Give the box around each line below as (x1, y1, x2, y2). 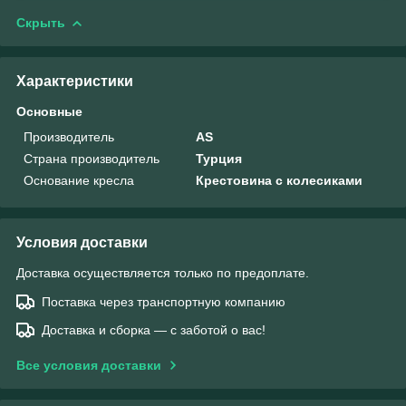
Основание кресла (24, 172, 134, 188)
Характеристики (16, 72, 133, 89)
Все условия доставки (16, 357, 161, 372)
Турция (196, 150, 243, 166)
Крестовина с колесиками (196, 172, 363, 188)
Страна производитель (24, 150, 159, 166)
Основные (16, 103, 82, 119)
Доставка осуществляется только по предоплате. (16, 265, 309, 280)
